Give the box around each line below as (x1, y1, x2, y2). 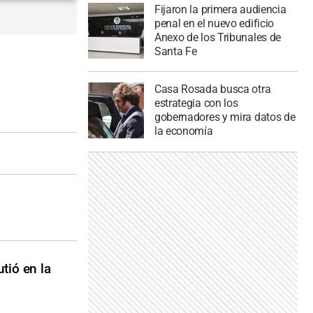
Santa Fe (154, 44, 197, 58)
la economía (154, 124, 213, 138)
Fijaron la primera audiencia (154, 2, 286, 16)
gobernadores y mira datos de (154, 110, 296, 124)
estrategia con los (154, 96, 238, 110)
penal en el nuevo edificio (154, 16, 275, 30)
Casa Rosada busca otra (154, 82, 271, 96)
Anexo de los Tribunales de (154, 30, 282, 44)
